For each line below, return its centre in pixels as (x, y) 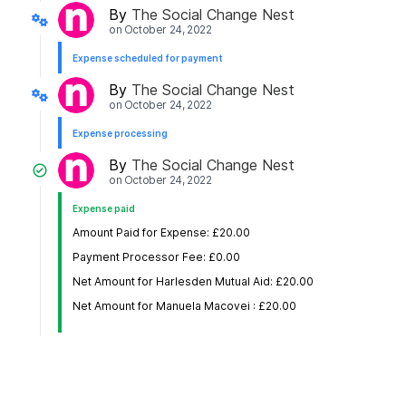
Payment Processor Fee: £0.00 (156, 257)
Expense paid (104, 209)
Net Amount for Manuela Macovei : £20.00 (184, 306)
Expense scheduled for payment (148, 58)
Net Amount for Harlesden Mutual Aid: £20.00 (193, 282)
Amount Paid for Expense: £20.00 (161, 233)
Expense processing (120, 134)
